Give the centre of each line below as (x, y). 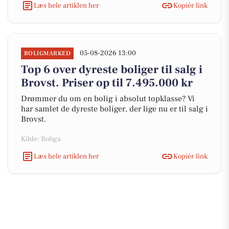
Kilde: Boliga (41, 139)
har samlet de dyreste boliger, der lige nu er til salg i (114, 109)
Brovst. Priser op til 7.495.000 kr (107, 83)
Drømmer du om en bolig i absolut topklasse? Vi (108, 99)
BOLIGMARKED (48, 53)
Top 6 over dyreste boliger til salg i (112, 70)
